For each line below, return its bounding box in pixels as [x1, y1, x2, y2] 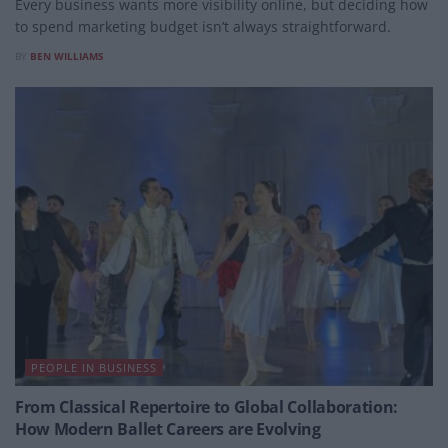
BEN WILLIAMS [30, 48, 104, 63]
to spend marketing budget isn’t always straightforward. [15, 16, 391, 36]
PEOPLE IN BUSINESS [31, 359, 157, 375]
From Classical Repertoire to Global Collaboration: [15, 395, 398, 418]
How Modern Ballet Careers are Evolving [15, 417, 321, 440]
